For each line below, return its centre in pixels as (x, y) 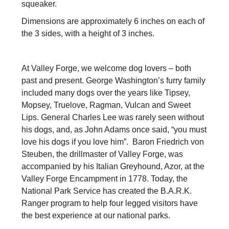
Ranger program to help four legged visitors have (110, 203)
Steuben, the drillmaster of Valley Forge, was (102, 154)
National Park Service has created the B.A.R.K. (107, 191)
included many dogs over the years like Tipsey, (106, 93)
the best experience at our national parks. (96, 216)
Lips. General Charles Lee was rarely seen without (113, 118)
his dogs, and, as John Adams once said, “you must (114, 130)
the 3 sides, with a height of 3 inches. (88, 34)
